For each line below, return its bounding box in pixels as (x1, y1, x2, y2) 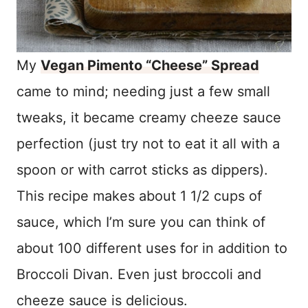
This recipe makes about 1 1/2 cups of (16, 187, 262, 204)
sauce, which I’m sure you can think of (16, 213, 265, 230)
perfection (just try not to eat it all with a (16, 135, 280, 152)
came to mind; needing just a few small (16, 82, 270, 100)
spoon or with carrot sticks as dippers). (16, 161, 268, 178)
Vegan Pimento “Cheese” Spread (41, 56, 259, 74)
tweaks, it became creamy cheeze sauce (16, 109, 281, 126)
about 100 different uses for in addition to (16, 239, 287, 256)
